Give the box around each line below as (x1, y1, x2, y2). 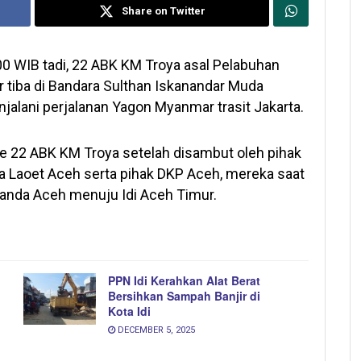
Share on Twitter (121, 4, 205, 17)
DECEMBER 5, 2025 (115, 324, 195, 335)
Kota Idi (108, 302, 151, 319)
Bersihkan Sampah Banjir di (108, 287, 260, 304)
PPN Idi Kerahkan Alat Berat (108, 272, 260, 288)
